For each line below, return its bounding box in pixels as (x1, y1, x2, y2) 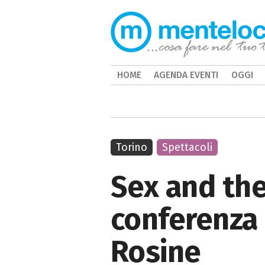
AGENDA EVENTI (154, 69, 219, 80)
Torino (116, 141, 147, 154)
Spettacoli (162, 141, 213, 154)
